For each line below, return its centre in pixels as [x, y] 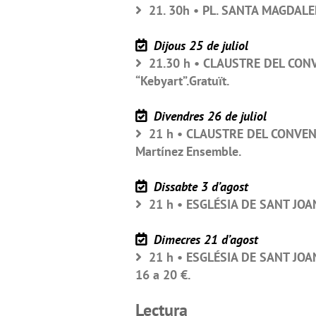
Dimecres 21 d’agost [204, 239]
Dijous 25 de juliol [199, 45]
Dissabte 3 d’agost [199, 186]
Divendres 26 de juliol [208, 116]
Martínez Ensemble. [188, 151]
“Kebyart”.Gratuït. [182, 80]
